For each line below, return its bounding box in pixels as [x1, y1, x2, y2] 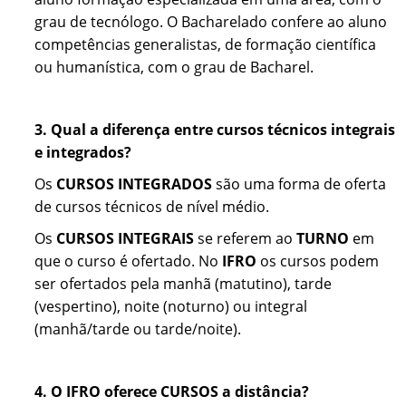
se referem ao [198, 228, 293, 249]
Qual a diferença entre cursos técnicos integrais [51, 120, 395, 140]
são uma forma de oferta [216, 174, 386, 195]
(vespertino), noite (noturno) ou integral [34, 296, 307, 317]
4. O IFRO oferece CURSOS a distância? [34, 382, 309, 402]
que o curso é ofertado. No [34, 251, 218, 272]
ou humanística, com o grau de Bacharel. [34, 57, 314, 78]
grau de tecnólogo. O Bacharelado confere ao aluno [34, 12, 387, 33]
